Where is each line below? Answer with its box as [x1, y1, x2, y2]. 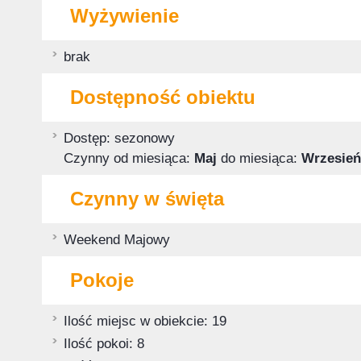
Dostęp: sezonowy [64, 131, 175, 146]
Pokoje [70, 269, 134, 291]
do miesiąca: [221, 151, 301, 166]
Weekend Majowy [64, 232, 170, 247]
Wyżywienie [70, 5, 179, 27]
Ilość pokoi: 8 [64, 336, 144, 351]
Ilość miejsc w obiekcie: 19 [64, 313, 226, 329]
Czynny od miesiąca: [64, 151, 194, 166]
